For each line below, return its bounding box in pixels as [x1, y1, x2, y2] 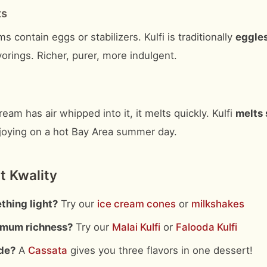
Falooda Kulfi [176, 221, 237, 233]
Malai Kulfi [112, 221, 160, 233]
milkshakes [191, 198, 244, 210]
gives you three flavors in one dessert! [67, 244, 253, 256]
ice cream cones [97, 198, 176, 210]
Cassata [28, 244, 67, 256]
